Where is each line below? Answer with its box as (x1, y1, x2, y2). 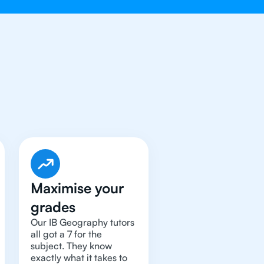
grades (31, 198, 75, 216)
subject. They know (31, 240, 112, 252)
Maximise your (31, 179, 124, 197)
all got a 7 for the (31, 228, 102, 240)
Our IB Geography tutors (31, 216, 134, 228)
